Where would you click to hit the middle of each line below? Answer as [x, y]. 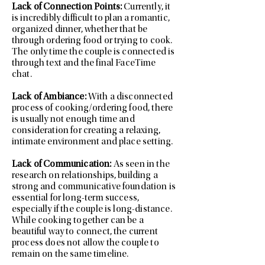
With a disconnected [129, 97]
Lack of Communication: [62, 164]
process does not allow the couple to [85, 243]
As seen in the [140, 164]
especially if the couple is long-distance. [92, 209]
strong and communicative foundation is [94, 187]
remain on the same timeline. [70, 254]
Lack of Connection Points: [67, 7]
